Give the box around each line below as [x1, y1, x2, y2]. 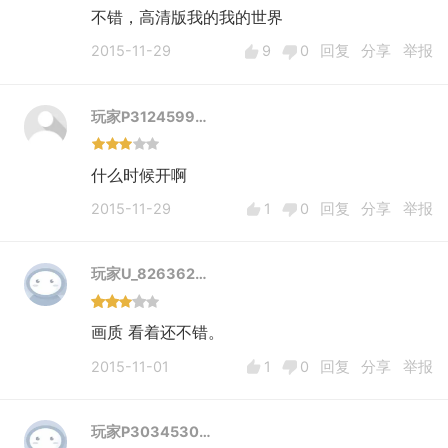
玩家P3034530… [91, 422, 212, 441]
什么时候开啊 [91, 164, 188, 185]
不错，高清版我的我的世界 [91, 7, 284, 28]
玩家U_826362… [91, 265, 208, 284]
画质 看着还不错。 [91, 322, 225, 343]
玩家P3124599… [91, 107, 208, 126]
